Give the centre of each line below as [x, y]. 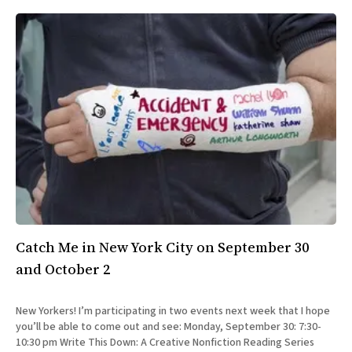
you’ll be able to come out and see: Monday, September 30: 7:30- [100, 327]
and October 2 [63, 269]
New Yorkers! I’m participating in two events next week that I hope [173, 312]
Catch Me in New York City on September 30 [162, 247]
